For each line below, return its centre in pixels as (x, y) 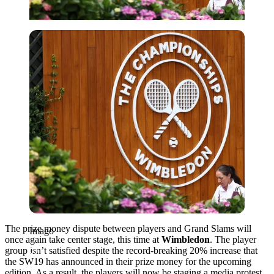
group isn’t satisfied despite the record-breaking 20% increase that (131, 250)
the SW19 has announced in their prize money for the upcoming (128, 261)
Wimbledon (186, 239)
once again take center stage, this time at (83, 239)
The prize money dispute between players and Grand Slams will (128, 228)
